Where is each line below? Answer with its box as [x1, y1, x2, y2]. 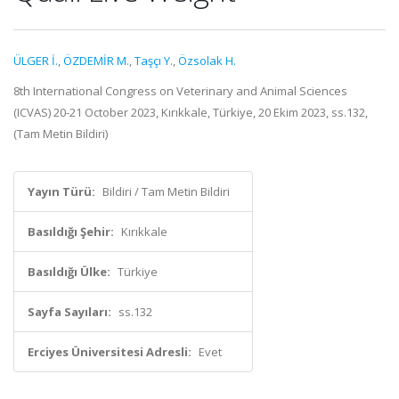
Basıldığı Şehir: [28, 224, 114, 240]
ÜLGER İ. [13, 53, 58, 69]
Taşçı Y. [134, 53, 173, 69]
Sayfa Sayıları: [28, 304, 111, 320]
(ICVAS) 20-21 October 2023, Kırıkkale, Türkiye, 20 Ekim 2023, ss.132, [13, 104, 368, 120]
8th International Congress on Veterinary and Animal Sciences [13, 83, 347, 99]
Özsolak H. [178, 53, 236, 69]
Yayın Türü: [28, 183, 95, 199]
